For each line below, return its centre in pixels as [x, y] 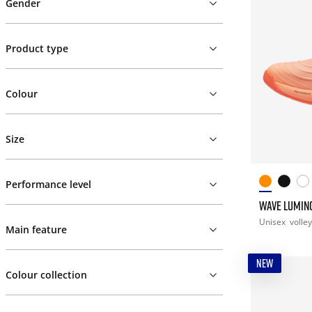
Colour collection [46, 275]
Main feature [36, 229]
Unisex [273, 221]
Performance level [48, 184]
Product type [37, 48]
